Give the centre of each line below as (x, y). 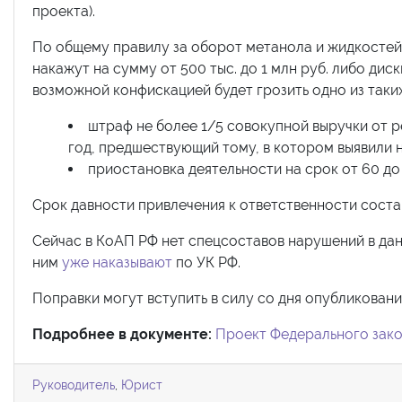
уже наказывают (117, 262)
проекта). (64, 11)
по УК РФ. (206, 262)
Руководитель (74, 384)
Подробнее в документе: (122, 334)
